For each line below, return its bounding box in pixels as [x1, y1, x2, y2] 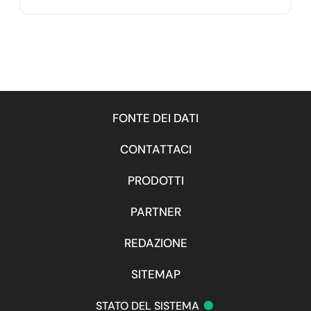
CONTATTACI [119, 142, 192, 157]
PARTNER [130, 204, 181, 219]
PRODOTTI [127, 173, 184, 188]
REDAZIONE [124, 235, 187, 251]
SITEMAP [131, 267, 180, 282]
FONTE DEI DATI [112, 110, 199, 126]
